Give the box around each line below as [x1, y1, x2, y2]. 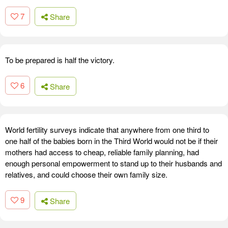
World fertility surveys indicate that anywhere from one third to [5, 124, 209, 135]
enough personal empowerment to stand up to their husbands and [5, 157, 222, 168]
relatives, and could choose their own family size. [5, 168, 167, 180]
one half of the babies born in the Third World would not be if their [5, 135, 218, 146]
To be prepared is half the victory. [5, 54, 115, 66]
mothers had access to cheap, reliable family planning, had [5, 146, 199, 157]
